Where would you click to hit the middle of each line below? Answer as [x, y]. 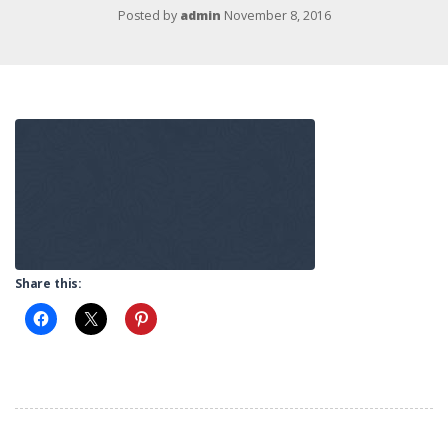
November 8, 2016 [277, 16]
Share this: [49, 283]
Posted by [148, 16]
